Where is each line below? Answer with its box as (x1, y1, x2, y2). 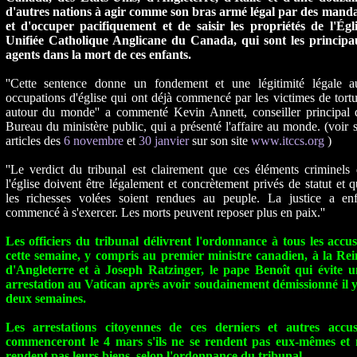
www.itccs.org (250, 134, 324, 147)
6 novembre (63, 134, 127, 147)
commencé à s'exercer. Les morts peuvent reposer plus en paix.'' (5, 206, 325, 219)
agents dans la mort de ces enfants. (5, 48, 191, 61)
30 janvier (138, 134, 192, 147)
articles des (5, 134, 64, 147)
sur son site (191, 134, 251, 147)
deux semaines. (5, 292, 86, 305)
